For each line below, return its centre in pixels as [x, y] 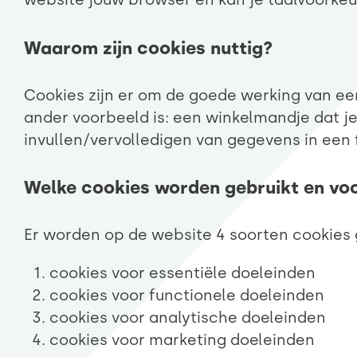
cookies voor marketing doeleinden [182, 340]
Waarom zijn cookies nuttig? [148, 48]
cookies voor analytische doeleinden [188, 318]
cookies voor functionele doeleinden [187, 296]
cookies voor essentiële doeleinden [182, 273]
